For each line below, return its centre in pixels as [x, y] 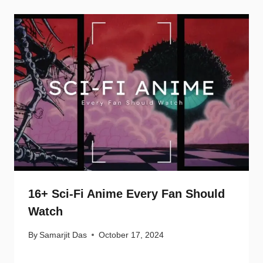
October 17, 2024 [131, 235]
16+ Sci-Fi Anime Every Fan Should [127, 194]
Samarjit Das [63, 235]
